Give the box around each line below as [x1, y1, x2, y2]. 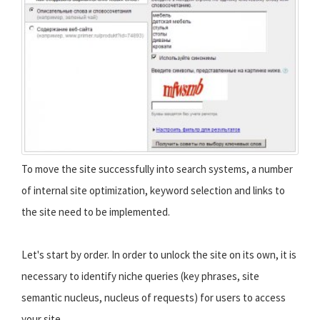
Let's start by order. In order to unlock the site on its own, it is [21, 248, 296, 262]
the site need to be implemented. [21, 205, 170, 219]
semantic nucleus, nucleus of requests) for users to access [21, 291, 286, 305]
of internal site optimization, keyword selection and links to [21, 184, 285, 198]
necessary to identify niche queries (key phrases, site [21, 269, 259, 284]
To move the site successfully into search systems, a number [21, 162, 293, 176]
